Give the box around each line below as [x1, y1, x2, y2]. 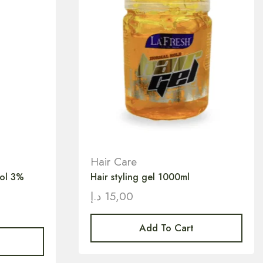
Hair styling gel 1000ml [90, 170, 190, 184]
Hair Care [90, 153, 137, 170]
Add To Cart [139, 221, 194, 235]
